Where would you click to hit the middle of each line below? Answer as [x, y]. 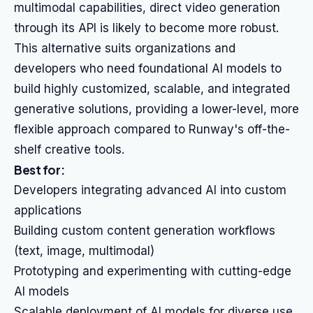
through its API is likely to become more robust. [146, 28]
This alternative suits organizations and [125, 48]
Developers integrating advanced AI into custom [150, 190]
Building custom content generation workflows [145, 231]
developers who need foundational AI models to [148, 68]
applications [48, 210]
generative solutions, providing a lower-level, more [156, 109]
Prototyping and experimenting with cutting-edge [153, 271]
